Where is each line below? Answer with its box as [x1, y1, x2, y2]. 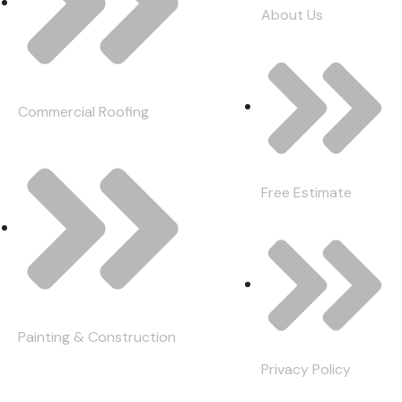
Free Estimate [261, 182, 352, 202]
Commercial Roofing [18, 101, 149, 121]
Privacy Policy [261, 359, 351, 379]
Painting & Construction [18, 327, 176, 346]
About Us [261, 5, 323, 25]
